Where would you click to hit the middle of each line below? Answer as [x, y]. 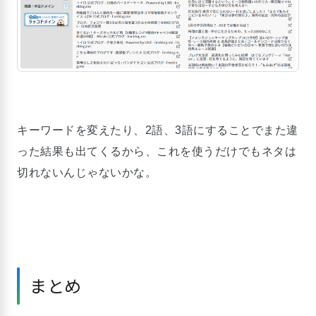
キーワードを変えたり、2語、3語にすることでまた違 [158, 130]
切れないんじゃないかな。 [87, 173]
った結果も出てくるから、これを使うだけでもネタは [157, 152]
